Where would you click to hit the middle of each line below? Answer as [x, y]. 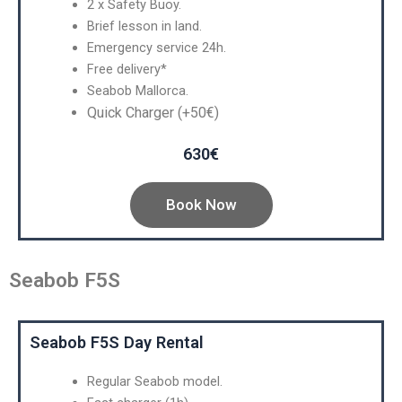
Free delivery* [127, 70]
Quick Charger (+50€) [153, 113]
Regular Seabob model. [154, 381]
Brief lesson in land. [144, 26]
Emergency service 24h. [156, 48]
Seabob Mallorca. [137, 91]
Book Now [201, 204]
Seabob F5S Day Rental [117, 342]
